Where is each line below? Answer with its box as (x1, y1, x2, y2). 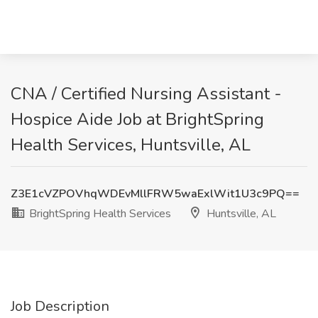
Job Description (11, 297, 109, 316)
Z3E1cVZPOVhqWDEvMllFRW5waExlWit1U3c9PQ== (11, 186, 300, 202)
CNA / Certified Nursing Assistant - (11, 82, 282, 105)
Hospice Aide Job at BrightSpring (11, 108, 264, 131)
